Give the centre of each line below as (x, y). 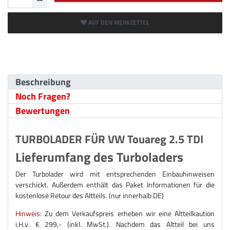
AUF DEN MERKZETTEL (119, 23)
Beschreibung (43, 82)
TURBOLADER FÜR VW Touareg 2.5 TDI (109, 139)
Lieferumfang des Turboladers (99, 157)
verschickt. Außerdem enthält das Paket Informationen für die (115, 184)
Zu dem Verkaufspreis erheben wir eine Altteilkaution (128, 213)
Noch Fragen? (43, 96)
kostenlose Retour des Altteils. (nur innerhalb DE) (90, 195)
